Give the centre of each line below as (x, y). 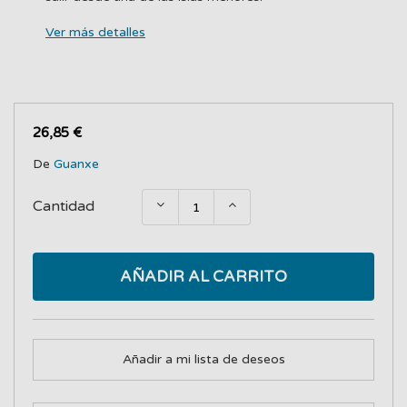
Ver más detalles (95, 32)
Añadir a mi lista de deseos (203, 359)
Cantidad (64, 206)
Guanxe (76, 164)
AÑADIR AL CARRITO (203, 277)
